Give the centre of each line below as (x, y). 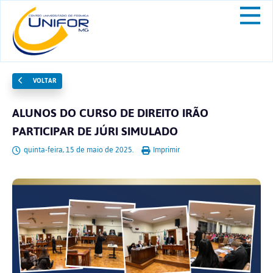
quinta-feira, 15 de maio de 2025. (79, 150)
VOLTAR (43, 81)
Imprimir (165, 150)
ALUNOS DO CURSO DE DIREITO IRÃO (110, 113)
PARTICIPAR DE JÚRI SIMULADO (95, 131)
